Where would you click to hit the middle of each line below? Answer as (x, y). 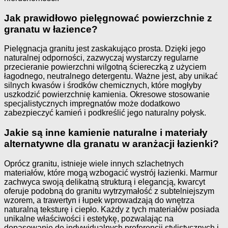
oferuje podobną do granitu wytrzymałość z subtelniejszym (109, 191)
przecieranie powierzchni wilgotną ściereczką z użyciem (105, 67)
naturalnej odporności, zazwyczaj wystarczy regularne (101, 58)
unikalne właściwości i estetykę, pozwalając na (89, 218)
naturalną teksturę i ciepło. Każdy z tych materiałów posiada (112, 209)
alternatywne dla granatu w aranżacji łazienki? (111, 144)
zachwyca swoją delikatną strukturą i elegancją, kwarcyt (105, 182)
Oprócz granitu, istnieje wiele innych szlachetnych (94, 163)
